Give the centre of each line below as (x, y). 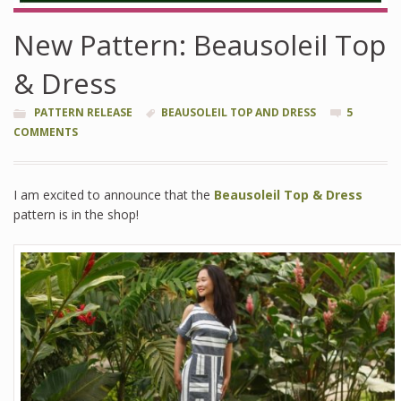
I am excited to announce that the (114, 194)
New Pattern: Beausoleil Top (200, 44)
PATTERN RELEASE (84, 112)
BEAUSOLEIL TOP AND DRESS (238, 112)
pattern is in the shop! (76, 214)
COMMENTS (46, 132)
